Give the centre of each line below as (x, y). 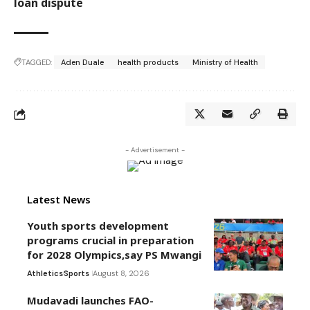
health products (148, 63)
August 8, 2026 (121, 274)
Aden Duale (82, 63)
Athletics (45, 274)
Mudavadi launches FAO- (90, 301)
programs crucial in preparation (110, 240)
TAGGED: (37, 63)
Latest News (59, 200)
